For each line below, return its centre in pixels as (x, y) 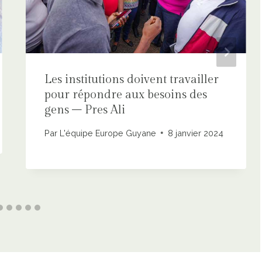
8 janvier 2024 (195, 133)
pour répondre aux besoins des (126, 95)
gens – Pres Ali (85, 110)
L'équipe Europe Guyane (108, 133)
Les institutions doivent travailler (132, 80)
